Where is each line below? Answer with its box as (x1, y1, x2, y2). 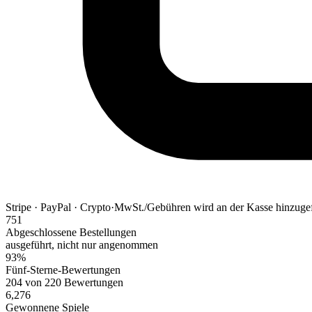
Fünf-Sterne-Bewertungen (6, 264, 120, 276)
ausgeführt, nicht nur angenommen (6, 239, 158, 251)
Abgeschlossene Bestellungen (6, 226, 136, 238)
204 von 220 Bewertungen (6, 276, 123, 288)
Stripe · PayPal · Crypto (6, 201, 111, 213)
